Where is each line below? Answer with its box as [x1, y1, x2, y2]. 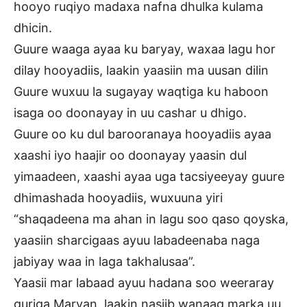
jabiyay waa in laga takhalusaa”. [14, 254, 195, 269]
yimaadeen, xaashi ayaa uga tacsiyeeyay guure [14, 169, 284, 184]
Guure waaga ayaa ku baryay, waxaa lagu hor [14, 42, 275, 57]
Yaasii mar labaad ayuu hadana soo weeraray [14, 275, 274, 291]
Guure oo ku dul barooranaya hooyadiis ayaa [14, 127, 271, 142]
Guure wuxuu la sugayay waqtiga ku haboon [14, 84, 269, 99]
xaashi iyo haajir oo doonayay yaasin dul [14, 148, 247, 163]
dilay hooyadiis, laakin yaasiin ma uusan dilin [14, 63, 269, 78]
